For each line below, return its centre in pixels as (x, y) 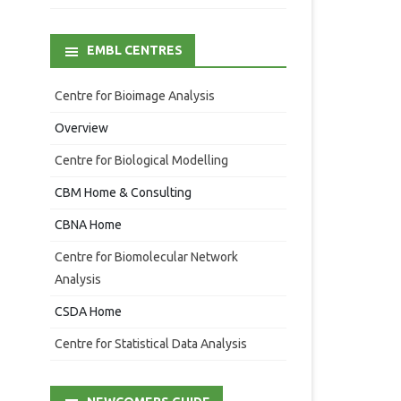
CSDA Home (88, 312)
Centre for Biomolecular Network (146, 257)
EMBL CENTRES (134, 51)
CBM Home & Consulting (123, 193)
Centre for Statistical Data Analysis (150, 344)
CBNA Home (88, 225)
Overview (81, 128)
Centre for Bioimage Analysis (134, 96)
